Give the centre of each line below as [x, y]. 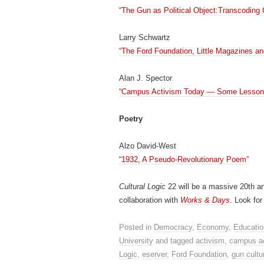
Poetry [131, 119]
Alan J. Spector [146, 78]
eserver [154, 254]
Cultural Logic [143, 187]
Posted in [136, 227]
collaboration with [150, 200]
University [136, 241]
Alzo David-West [148, 146]
